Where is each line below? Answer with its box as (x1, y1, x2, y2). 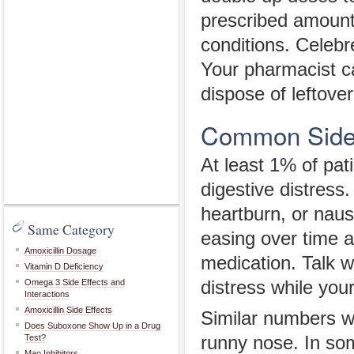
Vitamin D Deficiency (24, 262, 104, 271)
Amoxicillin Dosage (24, 246, 96, 255)
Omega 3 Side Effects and (24, 277, 125, 287)
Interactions (24, 289, 70, 299)
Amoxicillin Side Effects (24, 305, 112, 314)
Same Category (28, 220, 115, 239)
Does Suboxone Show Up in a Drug (24, 321, 160, 330)
